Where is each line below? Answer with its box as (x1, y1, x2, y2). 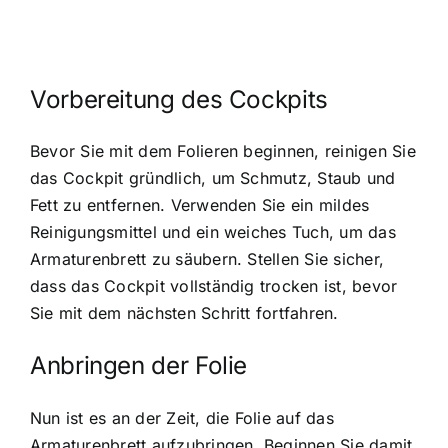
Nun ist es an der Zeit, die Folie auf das (30, 407, 334, 428)
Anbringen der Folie (30, 351, 248, 381)
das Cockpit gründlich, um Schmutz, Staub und (30, 168, 396, 189)
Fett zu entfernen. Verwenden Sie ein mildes (30, 195, 370, 216)
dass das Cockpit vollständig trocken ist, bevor (30, 276, 398, 297)
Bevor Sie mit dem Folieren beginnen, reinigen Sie (30, 141, 416, 162)
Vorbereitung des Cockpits (30, 85, 328, 115)
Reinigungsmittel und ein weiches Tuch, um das (30, 222, 396, 243)
